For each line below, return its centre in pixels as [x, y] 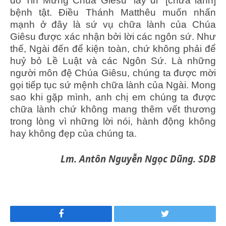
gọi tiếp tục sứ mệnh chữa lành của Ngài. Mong [113, 85]
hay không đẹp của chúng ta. [73, 133]
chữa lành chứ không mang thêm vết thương [113, 109]
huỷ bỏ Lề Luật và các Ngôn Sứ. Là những [113, 61]
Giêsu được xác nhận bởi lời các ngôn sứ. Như [113, 36]
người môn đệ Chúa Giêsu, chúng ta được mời [113, 73]
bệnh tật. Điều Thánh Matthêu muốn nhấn [113, 12]
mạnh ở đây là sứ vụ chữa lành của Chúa [113, 24]
